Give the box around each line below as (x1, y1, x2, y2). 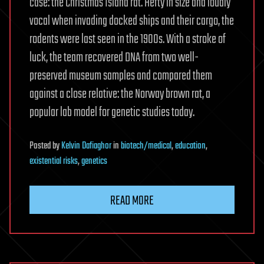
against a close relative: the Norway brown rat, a (29, 84, 210, 104)
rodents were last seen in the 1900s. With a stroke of (29, 29, 226, 49)
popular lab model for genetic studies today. (29, 102, 194, 123)
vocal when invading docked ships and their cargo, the (29, 11, 234, 31)
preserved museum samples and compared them (29, 65, 212, 86)
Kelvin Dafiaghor (61, 138, 111, 154)
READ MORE (110, 190, 154, 211)
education (175, 138, 206, 154)
